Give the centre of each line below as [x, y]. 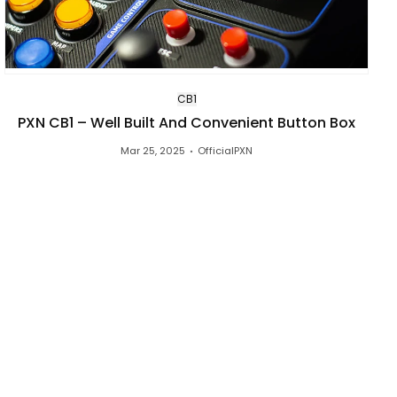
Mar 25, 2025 [153, 151]
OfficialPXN [226, 151]
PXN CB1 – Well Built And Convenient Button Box [187, 123]
